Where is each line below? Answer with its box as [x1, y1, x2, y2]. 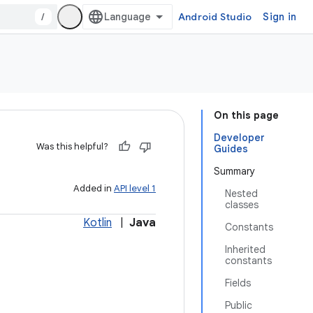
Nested [225, 187, 258, 200]
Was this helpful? [36, 140, 108, 152]
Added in [73, 182, 114, 194]
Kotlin [83, 216, 112, 230]
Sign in [263, 10, 296, 23]
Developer [214, 131, 265, 144]
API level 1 [114, 182, 156, 194]
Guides [214, 143, 248, 155]
